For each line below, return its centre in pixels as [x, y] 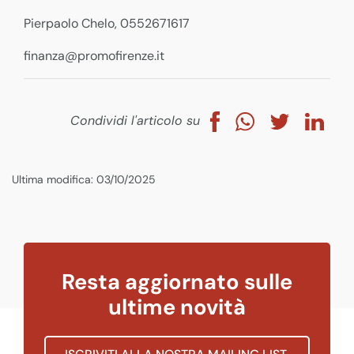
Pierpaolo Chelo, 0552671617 [107, 23]
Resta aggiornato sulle [177, 281]
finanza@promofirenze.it [94, 56]
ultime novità [177, 307]
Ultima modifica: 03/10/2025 [84, 179]
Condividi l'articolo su [137, 121]
